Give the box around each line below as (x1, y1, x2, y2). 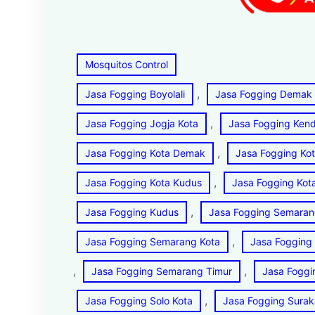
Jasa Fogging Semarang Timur (91, 264, 232, 277)
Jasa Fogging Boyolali (85, 87, 185, 100)
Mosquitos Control (85, 58, 168, 70)
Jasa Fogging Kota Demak (85, 146, 205, 159)
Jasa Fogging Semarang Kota (85, 235, 220, 247)
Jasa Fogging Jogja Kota (85, 117, 198, 129)
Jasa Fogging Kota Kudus (85, 176, 202, 188)
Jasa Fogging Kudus (85, 205, 179, 218)
